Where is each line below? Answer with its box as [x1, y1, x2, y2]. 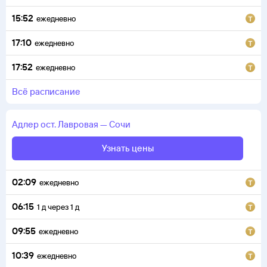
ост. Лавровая [41, 119, 98, 130]
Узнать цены [101, 142, 154, 154]
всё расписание [18, 86, 80, 97]
